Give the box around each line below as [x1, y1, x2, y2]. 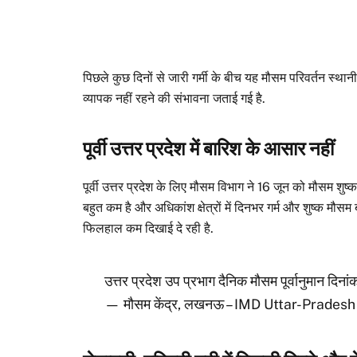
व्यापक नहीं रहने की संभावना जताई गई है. [83, 91, 266, 107]
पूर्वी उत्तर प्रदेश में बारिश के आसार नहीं [83, 137, 335, 159]
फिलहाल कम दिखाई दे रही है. [83, 220, 214, 236]
